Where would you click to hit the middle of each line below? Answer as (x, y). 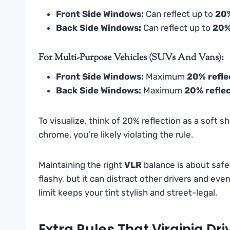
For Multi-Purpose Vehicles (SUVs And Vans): (131, 58)
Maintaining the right (81, 165)
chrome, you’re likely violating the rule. (116, 135)
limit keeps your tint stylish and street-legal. (128, 193)
